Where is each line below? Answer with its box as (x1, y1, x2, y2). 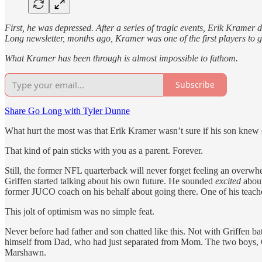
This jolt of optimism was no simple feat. (5, 206, 154, 216)
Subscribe (175, 79, 215, 91)
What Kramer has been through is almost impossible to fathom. (5, 53, 238, 63)
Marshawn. (5, 247, 46, 257)
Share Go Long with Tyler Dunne (5, 105, 130, 116)
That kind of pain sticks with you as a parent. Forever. (5, 145, 203, 156)
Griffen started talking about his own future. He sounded (5, 175, 215, 186)
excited (215, 175, 241, 186)
